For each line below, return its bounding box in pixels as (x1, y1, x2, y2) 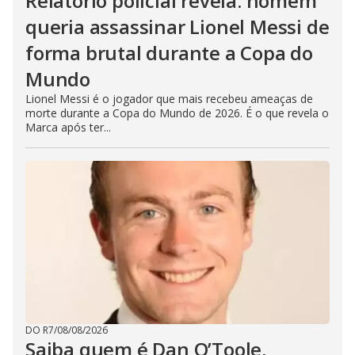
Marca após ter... (25, 120, 111, 136)
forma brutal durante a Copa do (25, 40, 313, 67)
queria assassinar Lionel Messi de (25, 13, 330, 40)
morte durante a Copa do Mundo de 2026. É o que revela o (25, 105, 329, 121)
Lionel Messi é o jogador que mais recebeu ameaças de (25, 91, 313, 107)
